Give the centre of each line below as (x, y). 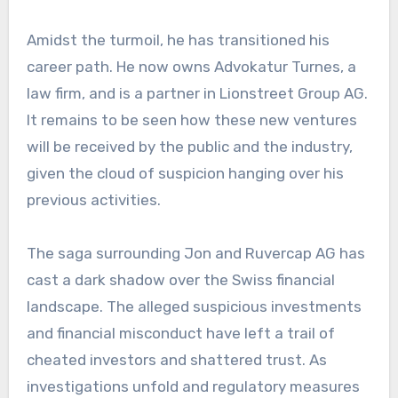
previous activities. (93, 199)
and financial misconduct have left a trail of (180, 333)
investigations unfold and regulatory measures (193, 386)
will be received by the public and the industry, (189, 146)
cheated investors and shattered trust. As (176, 359)
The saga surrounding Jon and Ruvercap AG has (195, 253)
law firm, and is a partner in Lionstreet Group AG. (197, 93)
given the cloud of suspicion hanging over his (185, 173)
